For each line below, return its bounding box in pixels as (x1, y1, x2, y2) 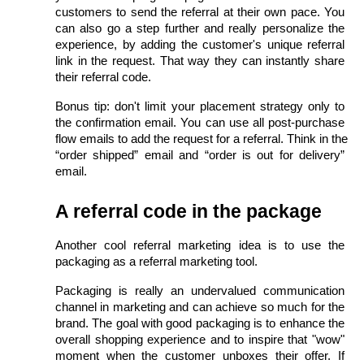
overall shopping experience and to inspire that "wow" (55, 332, 344, 346)
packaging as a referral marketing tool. (55, 254, 258, 268)
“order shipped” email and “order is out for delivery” (55, 148, 344, 162)
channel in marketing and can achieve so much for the (55, 300, 344, 314)
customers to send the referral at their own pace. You (55, 5, 344, 19)
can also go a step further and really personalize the (55, 21, 344, 35)
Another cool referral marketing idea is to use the (55, 238, 344, 252)
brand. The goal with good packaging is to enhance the (55, 316, 344, 330)
